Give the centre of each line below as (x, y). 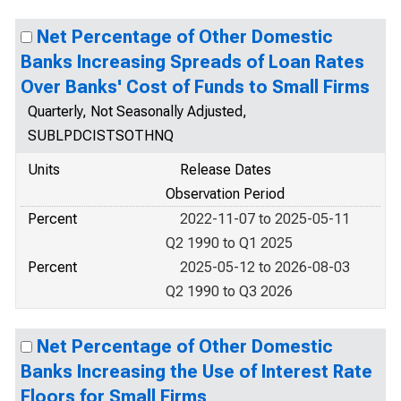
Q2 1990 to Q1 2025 (229, 243)
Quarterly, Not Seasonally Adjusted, (137, 111)
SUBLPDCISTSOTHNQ (101, 136)
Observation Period (225, 194)
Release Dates (226, 170)
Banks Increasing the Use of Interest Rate (196, 371)
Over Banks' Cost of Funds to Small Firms (195, 87)
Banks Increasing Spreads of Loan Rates (192, 62)
